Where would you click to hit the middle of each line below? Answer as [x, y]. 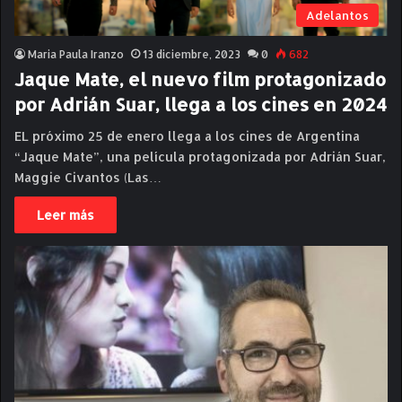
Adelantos [337, 16]
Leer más [66, 215]
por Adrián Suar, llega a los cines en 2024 [201, 105]
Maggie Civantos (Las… [88, 178]
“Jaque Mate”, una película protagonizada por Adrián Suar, [200, 157]
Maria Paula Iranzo [76, 55]
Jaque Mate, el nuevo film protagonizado [200, 79]
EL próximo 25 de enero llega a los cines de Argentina [187, 136]
